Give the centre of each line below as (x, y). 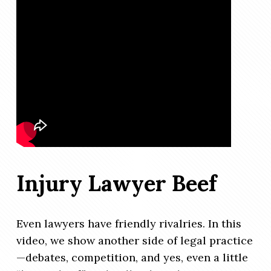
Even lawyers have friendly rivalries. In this (129, 224)
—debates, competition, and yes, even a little (132, 258)
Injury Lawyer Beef (116, 184)
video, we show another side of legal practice (135, 241)
